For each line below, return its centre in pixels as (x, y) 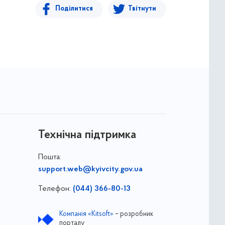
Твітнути (142, 9)
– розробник (133, 214)
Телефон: (55, 189)
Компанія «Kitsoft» (86, 214)
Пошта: (49, 157)
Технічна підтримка (87, 135)
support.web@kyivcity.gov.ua (90, 169)
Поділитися (74, 9)
